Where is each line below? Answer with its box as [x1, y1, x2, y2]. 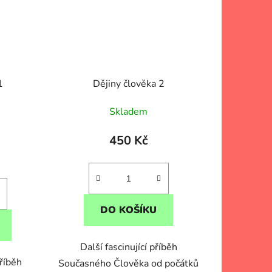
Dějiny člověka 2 [92, 76, 165, 90]
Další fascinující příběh [80, 240, 177, 254]
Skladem [109, 104, 148, 118]
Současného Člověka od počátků [58, 256, 199, 270]
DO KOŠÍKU [100, 203, 157, 217]
